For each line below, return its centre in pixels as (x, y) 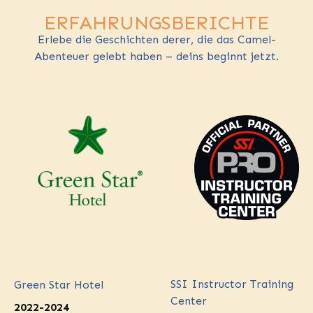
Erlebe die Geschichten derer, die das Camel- (156, 39)
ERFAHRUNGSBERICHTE (156, 23)
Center (189, 301)
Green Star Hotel (59, 285)
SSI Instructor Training (232, 284)
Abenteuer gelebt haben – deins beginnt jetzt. (156, 56)
